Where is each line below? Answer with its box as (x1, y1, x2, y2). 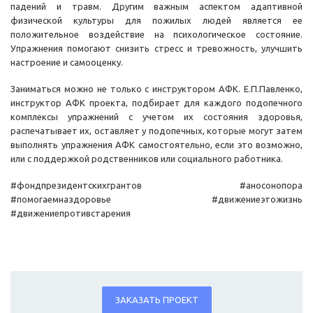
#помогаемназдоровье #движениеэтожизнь (10, 194, 303, 205)
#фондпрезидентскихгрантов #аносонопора (10, 180, 303, 191)
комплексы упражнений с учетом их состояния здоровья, (10, 112, 303, 122)
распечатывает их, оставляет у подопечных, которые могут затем (10, 126, 303, 136)
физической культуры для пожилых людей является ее (10, 15, 303, 26)
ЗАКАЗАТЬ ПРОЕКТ (115, 295, 198, 305)
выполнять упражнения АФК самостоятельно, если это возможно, (10, 140, 303, 150)
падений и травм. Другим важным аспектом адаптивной (10, 1, 303, 12)
